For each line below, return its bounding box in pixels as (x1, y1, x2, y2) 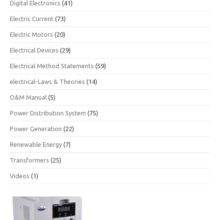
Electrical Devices (10, 47, 58, 54)
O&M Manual (10, 94, 47, 101)
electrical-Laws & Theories (10, 78, 85, 85)
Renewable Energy (10, 141, 62, 148)
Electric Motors (10, 31, 53, 38)
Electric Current (10, 15, 54, 23)
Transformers (10, 157, 49, 164)
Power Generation (10, 125, 62, 133)
